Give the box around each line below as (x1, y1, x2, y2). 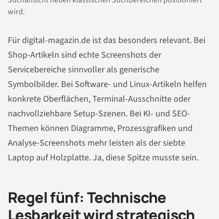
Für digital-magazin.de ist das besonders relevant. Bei (8, 34, 205, 47)
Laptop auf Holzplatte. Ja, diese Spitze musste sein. (8, 152, 198, 164)
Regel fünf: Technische (8, 187, 166, 208)
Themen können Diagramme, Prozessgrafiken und (8, 122, 193, 135)
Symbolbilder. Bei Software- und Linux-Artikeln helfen (8, 78, 207, 91)
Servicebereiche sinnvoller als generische (8, 64, 159, 76)
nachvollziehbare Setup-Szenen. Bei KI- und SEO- (8, 108, 190, 120)
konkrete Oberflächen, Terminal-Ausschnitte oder (8, 93, 191, 106)
